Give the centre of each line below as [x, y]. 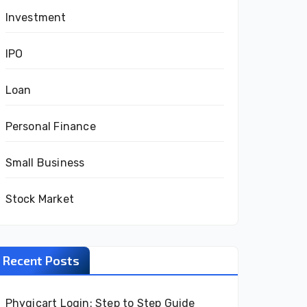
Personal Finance [50, 126]
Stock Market [40, 199]
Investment [36, 17]
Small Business [45, 163]
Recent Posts [40, 260]
